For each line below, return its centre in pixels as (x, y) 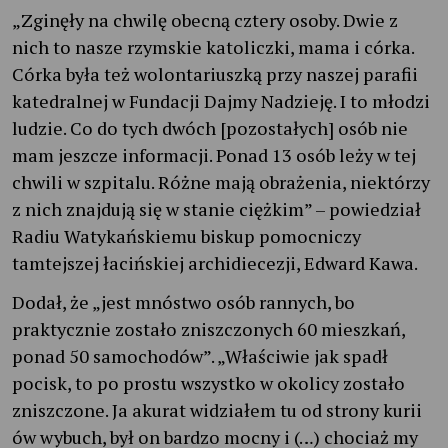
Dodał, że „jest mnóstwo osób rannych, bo (183, 301)
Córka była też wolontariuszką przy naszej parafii (215, 73)
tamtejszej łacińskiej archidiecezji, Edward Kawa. (215, 262)
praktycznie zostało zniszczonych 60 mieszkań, (208, 328)
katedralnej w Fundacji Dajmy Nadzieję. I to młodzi (221, 100)
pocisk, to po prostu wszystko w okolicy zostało (208, 382)
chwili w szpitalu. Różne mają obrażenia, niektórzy (221, 181)
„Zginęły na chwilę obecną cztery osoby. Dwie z (205, 19)
